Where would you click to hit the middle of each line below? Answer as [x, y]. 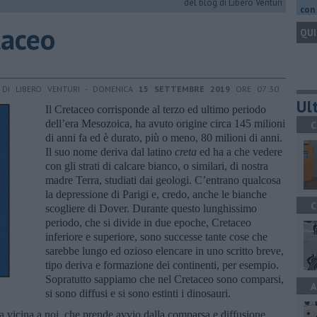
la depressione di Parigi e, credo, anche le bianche [156, 194]
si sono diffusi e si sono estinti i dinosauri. [138, 293]
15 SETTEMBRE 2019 [184, 88]
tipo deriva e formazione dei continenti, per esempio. [162, 265]
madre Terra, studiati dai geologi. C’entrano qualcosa [163, 180]
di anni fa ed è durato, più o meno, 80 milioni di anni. [164, 137]
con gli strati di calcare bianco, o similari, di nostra [157, 166]
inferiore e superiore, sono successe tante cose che [156, 236]
